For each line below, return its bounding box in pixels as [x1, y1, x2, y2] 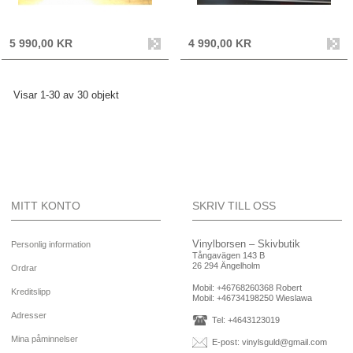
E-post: [212, 336, 242, 347]
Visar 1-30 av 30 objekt [13, 88, 119, 101]
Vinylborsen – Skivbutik [192, 237, 300, 250]
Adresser [11, 310, 46, 320]
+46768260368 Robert [217, 282, 302, 292]
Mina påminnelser [11, 333, 78, 344]
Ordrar [11, 262, 37, 273]
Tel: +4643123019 [212, 314, 280, 325]
